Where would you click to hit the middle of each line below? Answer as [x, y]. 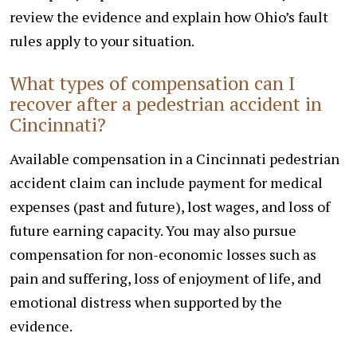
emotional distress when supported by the [146, 302]
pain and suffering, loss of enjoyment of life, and [165, 278]
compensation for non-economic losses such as [163, 254]
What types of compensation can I [152, 82]
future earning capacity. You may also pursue [153, 230]
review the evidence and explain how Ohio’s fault [169, 16]
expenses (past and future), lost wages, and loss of [170, 206]
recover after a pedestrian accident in [166, 103]
